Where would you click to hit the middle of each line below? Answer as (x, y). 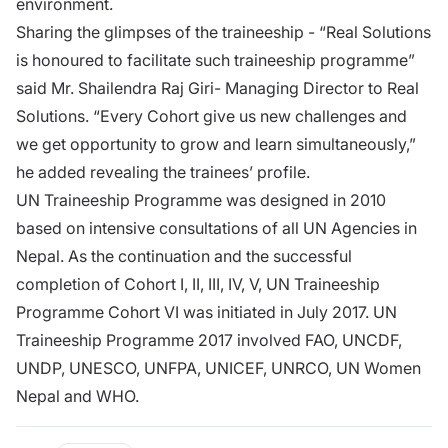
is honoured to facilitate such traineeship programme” (215, 59)
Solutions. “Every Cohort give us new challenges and (211, 115)
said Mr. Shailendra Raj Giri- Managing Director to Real (217, 87)
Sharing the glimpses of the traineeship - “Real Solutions (223, 31)
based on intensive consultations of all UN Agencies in (216, 227)
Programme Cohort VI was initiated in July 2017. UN (206, 311)
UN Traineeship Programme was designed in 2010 (201, 199)
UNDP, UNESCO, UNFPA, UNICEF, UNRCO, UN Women (218, 367)
